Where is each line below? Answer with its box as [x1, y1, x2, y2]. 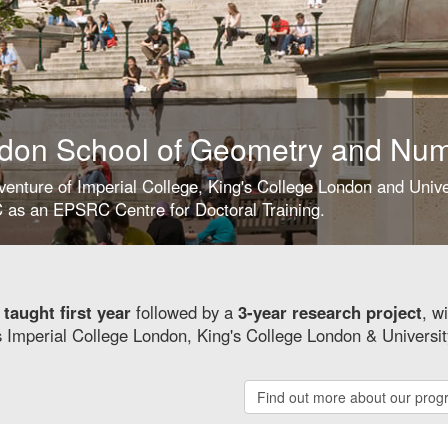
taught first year [4, 299, 131, 324]
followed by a [131, 299, 238, 324]
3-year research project [238, 299, 422, 324]
